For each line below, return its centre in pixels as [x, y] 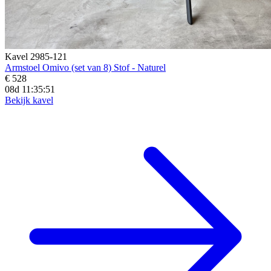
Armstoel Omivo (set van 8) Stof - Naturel [85, 67]
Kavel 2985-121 [36, 56]
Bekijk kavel [29, 100]
